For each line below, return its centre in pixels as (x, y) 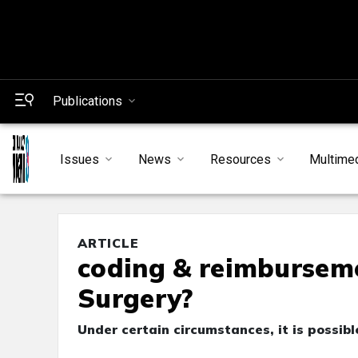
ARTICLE (108, 243)
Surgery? (135, 298)
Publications (88, 101)
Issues (79, 159)
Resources (240, 159)
